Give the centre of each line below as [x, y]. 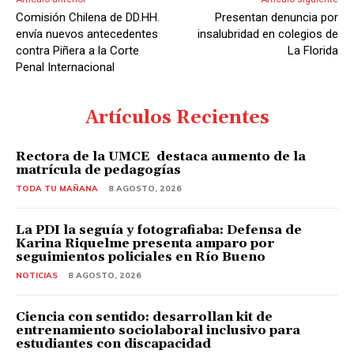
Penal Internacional [65, 67]
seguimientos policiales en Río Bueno [141, 256]
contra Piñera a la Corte [77, 50]
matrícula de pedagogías [100, 169]
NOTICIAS [37, 275]
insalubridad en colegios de [267, 34]
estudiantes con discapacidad [113, 343]
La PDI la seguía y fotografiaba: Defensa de [159, 230]
